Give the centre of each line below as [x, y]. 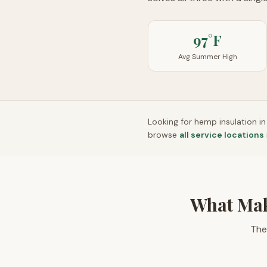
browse [162, 135]
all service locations [222, 135]
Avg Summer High [207, 57]
